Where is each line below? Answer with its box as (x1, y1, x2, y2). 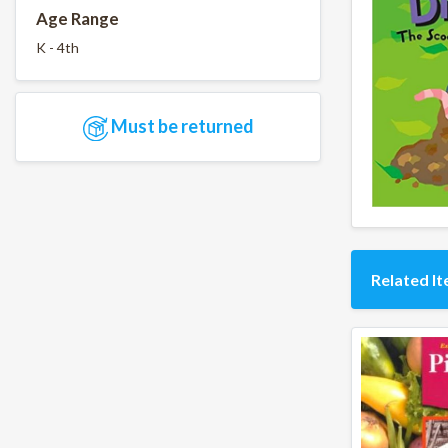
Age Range (36, 8, 119, 30)
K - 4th (36, 38, 79, 56)
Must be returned (107, 115, 254, 138)
